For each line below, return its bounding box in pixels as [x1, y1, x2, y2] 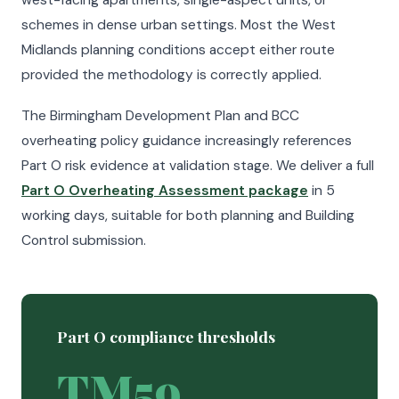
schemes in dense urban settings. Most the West [21, 16, 336, 34]
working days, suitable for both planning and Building [21, 207, 354, 224]
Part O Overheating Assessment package [21, 182, 308, 199]
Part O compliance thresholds [57, 326, 275, 346]
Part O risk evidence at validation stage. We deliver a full [21, 157, 374, 175]
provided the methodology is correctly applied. [21, 66, 322, 84]
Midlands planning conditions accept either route [21, 41, 335, 59]
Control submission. [21, 232, 146, 249]
